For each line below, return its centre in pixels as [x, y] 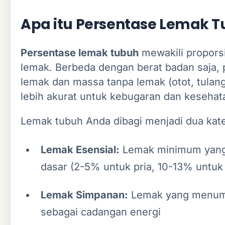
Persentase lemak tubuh [80, 52]
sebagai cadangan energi [101, 212]
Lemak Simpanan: [84, 195]
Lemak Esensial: [80, 149]
